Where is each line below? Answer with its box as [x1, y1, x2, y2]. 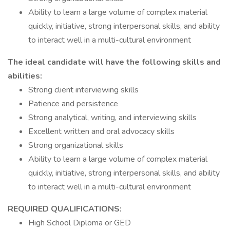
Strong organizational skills [28, 140, 123, 151]
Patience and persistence [28, 98, 118, 109]
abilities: [8, 70, 42, 82]
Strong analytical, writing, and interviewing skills [28, 112, 197, 123]
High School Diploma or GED [28, 217, 131, 228]
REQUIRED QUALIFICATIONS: [8, 203, 122, 215]
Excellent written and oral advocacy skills [28, 126, 175, 137]
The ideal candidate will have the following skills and [8, 56, 221, 68]
